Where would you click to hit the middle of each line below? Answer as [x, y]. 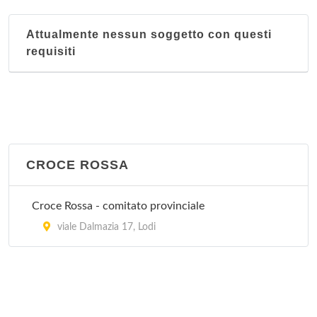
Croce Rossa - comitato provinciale [118, 206]
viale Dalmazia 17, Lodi [105, 227]
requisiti [51, 51]
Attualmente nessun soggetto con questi [149, 34]
